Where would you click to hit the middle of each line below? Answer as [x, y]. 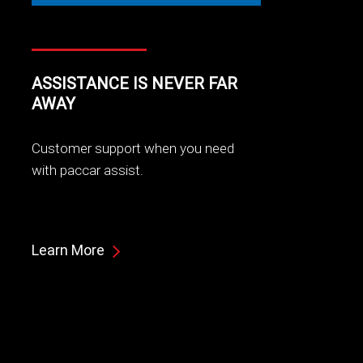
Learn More [68, 250]
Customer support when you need [132, 149]
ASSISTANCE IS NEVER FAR [134, 83]
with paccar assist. [87, 171]
